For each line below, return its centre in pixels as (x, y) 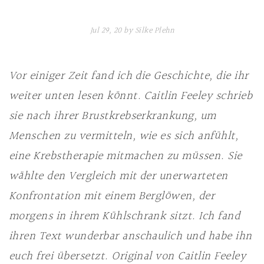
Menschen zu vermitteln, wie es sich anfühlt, (124, 136)
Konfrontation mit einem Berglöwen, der (112, 196)
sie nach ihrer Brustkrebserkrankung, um (113, 116)
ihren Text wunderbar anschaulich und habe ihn (131, 236)
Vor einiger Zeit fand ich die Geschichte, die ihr (129, 76)
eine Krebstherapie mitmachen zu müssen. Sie (126, 156)
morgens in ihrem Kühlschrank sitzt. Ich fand (125, 216)
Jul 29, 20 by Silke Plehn (132, 31)
